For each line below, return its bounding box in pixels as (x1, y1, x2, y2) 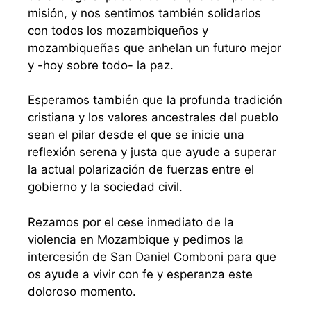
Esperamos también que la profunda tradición (28, 93, 283, 108)
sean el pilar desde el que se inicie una (28, 128, 244, 142)
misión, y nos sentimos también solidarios (28, 6, 261, 20)
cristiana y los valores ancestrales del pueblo (28, 110, 278, 125)
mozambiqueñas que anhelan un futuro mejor (28, 40, 281, 55)
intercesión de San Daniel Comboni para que (28, 249, 276, 264)
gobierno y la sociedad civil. (28, 180, 183, 194)
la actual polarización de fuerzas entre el (28, 162, 254, 177)
